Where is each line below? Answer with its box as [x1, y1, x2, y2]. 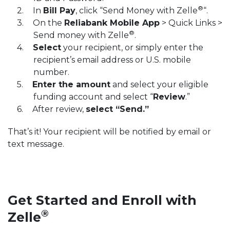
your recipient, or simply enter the [61, 42, 203, 52]
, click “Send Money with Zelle [75, 5, 198, 15]
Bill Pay [43, 5, 75, 15]
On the [33, 17, 64, 28]
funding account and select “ [33, 91, 153, 102]
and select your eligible [110, 79, 208, 89]
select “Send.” [86, 104, 149, 114]
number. [33, 67, 69, 77]
